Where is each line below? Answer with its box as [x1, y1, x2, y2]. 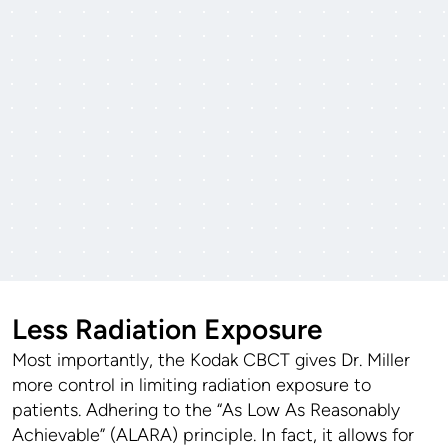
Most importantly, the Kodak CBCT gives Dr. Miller [12, 348, 410, 371]
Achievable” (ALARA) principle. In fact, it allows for [12, 423, 414, 446]
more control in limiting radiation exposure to [12, 373, 371, 396]
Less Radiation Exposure [12, 311, 322, 346]
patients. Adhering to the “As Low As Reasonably [12, 398, 400, 421]
